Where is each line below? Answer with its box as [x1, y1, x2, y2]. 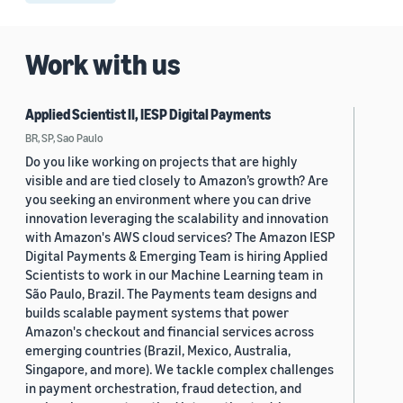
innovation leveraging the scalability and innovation [25, 210, 328, 227]
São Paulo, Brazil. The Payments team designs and [25, 285, 317, 302]
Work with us [25, 47, 181, 82]
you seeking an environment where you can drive [25, 191, 311, 208]
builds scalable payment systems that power [25, 304, 289, 321]
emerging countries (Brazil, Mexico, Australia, [25, 342, 291, 359]
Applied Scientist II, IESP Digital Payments [25, 105, 271, 124]
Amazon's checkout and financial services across [25, 323, 314, 340]
